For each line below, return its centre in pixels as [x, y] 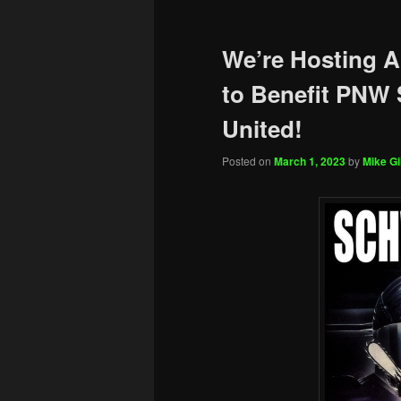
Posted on [248, 161]
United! [262, 129]
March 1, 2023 [310, 162]
